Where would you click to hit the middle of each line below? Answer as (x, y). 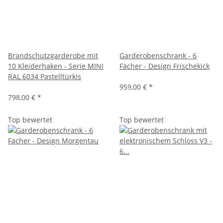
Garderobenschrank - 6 (158, 55)
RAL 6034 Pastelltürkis (45, 76)
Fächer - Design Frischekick (165, 66)
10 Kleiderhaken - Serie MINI (56, 66)
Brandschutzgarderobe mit (53, 55)
